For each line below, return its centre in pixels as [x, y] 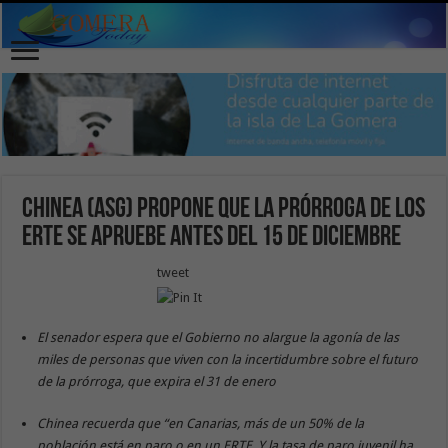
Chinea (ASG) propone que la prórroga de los [224, 209]
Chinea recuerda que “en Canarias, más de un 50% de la [201, 423]
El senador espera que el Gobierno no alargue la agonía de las [218, 337]
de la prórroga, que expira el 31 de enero [157, 381]
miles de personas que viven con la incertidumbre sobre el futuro [228, 359]
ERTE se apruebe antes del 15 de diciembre [212, 237]
